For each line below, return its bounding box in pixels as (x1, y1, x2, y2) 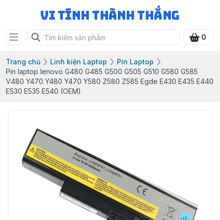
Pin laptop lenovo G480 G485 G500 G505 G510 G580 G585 (6, 67, 198, 76)
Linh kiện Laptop (50, 57, 107, 66)
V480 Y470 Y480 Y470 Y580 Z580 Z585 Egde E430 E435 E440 (6, 77, 214, 85)
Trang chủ (6, 57, 40, 66)
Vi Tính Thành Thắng (40, 8, 180, 23)
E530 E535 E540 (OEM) (6, 87, 81, 95)
